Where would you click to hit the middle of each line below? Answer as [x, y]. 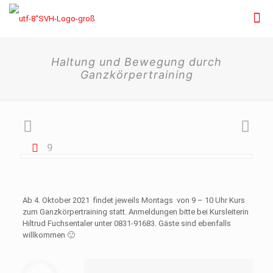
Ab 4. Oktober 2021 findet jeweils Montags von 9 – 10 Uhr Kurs [133, 200]
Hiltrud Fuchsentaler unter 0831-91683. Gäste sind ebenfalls [126, 223]
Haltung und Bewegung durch [136, 62]
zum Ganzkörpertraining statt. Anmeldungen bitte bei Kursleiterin [135, 212]
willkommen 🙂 [48, 235]
